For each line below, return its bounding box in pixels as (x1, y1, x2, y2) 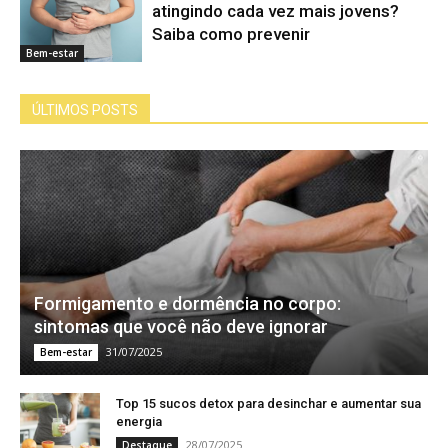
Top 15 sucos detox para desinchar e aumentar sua (116, 395, 421, 411)
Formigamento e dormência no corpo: (34, 292, 341, 314)
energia (116, 413, 162, 429)
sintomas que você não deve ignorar (34, 315, 328, 337)
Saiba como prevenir (152, 23, 311, 44)
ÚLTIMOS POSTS (32, 102, 138, 119)
